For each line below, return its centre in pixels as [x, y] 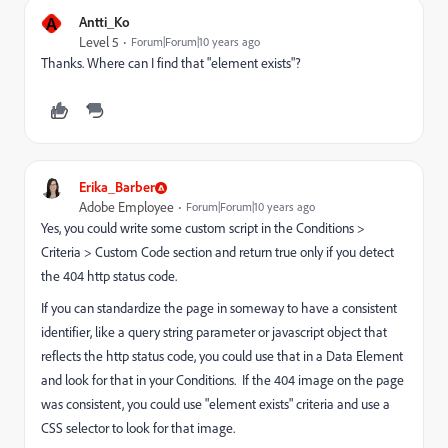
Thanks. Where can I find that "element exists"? [171, 63]
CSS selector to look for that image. [138, 428]
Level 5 [99, 42]
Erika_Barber [117, 186]
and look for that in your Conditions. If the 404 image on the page [222, 380]
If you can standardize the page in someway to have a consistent [219, 308]
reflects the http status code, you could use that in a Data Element [222, 356]
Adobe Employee [126, 207]
